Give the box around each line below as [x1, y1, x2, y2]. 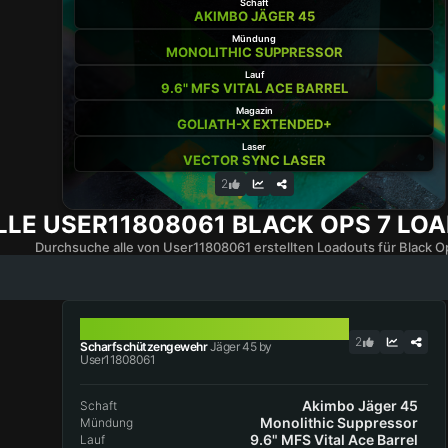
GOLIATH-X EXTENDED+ [176, 115, 332, 132]
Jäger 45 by [207, 338, 272, 354]
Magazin [235, 104, 273, 116]
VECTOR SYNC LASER [182, 151, 326, 168]
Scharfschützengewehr [80, 338, 208, 354]
